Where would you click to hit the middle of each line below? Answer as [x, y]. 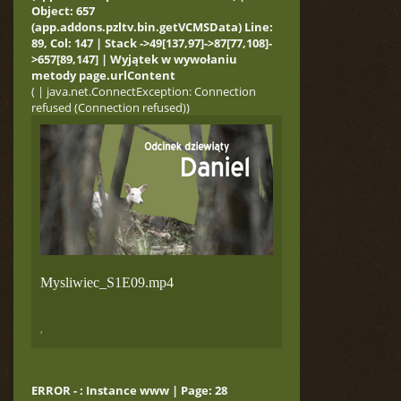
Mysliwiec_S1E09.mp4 [107, 282]
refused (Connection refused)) [111, 107]
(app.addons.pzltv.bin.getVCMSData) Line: [152, 27]
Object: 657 [63, 11]
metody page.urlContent [103, 75]
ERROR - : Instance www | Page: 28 [129, 390]
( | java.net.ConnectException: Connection [144, 91]
